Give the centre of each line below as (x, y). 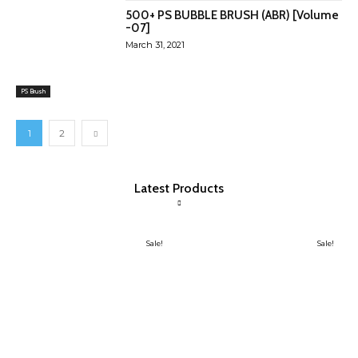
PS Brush (33, 91)
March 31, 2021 (155, 44)
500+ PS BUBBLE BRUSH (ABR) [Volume (233, 15)
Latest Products (179, 189)
